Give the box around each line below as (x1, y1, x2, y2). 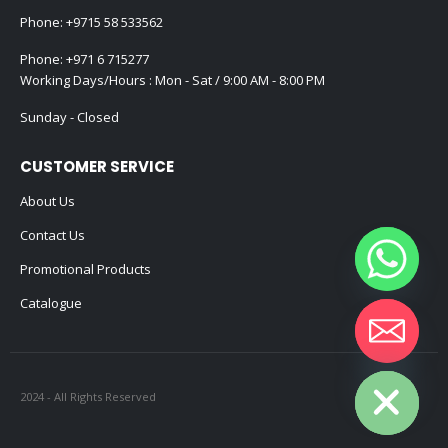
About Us (20, 192, 75, 211)
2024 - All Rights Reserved (20, 389, 156, 405)
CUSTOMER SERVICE (20, 156, 174, 178)
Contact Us (20, 226, 85, 245)
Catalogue (20, 294, 82, 313)
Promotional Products (20, 260, 151, 279)
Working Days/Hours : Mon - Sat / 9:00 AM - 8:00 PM (20, 70, 325, 89)
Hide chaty (324, 352, 388, 370)
